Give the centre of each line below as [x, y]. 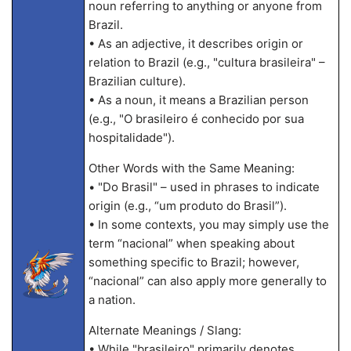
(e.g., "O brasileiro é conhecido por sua [196, 119]
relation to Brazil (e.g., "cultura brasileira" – [206, 62]
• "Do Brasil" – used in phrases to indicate [204, 187]
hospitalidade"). [131, 138]
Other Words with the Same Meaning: [191, 168]
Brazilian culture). [137, 81]
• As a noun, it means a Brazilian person [198, 100]
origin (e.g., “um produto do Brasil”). [187, 206]
